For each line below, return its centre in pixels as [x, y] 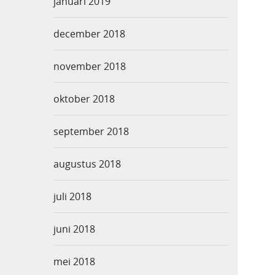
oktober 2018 [84, 99]
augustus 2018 [87, 164]
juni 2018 [74, 229]
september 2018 [91, 132]
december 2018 [89, 34]
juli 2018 [72, 197]
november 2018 [90, 67]
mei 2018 [74, 262]
